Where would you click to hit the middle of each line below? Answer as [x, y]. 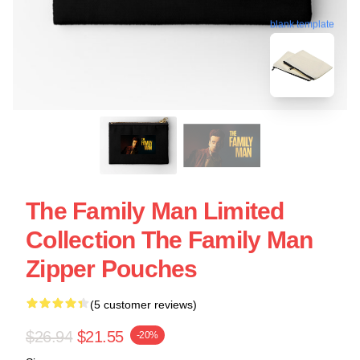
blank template [302, 24]
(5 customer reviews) [143, 305]
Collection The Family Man [170, 240]
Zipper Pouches [112, 269]
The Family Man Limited [155, 211]
